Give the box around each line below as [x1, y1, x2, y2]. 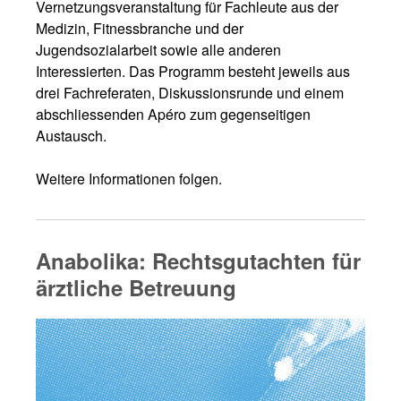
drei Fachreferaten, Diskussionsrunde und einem [36, 82, 344, 103]
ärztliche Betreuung [36, 271, 236, 303]
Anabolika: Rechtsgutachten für [36, 244, 361, 276]
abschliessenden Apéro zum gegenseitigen [36, 104, 311, 124]
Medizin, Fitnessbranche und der [36, 18, 243, 38]
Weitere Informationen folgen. [36, 168, 222, 189]
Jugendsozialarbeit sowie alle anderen [36, 39, 281, 60]
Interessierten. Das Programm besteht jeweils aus [36, 61, 350, 81]
